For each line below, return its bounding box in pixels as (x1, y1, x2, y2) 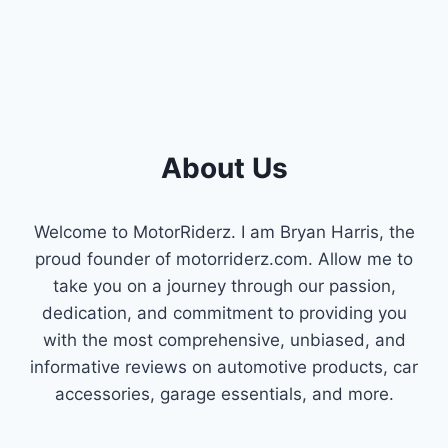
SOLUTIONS (133, 82, 221, 99)
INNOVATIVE (133, 61, 223, 78)
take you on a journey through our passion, (52, 275, 396, 296)
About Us (160, 150, 288, 185)
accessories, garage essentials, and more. (54, 383, 394, 404)
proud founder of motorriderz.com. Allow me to (35, 248, 413, 269)
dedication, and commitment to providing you (41, 302, 407, 323)
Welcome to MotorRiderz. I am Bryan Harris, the (33, 221, 415, 242)
